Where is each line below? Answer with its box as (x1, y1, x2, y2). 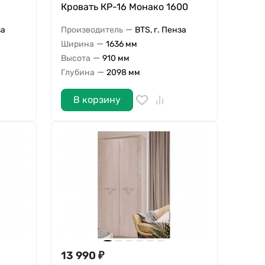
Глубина (60, 67, 95, 77)
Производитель (60, 24, 123, 35)
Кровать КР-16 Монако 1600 (60, 1, 188, 13)
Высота (60, 53, 91, 63)
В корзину (73, 94, 121, 106)
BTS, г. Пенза (134, 24, 186, 35)
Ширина (60, 38, 94, 49)
